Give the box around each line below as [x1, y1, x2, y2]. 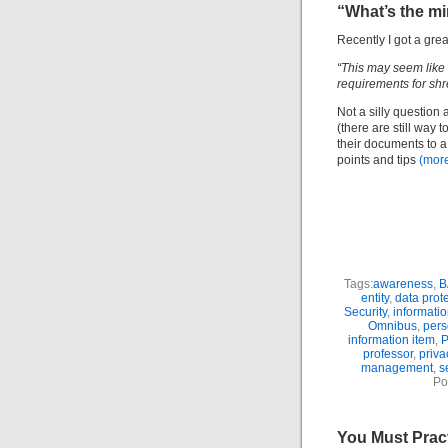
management [361, 361, 433, 375]
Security [343, 305, 387, 319]
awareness [372, 277, 433, 291]
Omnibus [368, 319, 417, 333]
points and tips [337, 153, 419, 167]
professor [362, 347, 413, 361]
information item [347, 333, 435, 347]
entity [361, 291, 389, 305]
